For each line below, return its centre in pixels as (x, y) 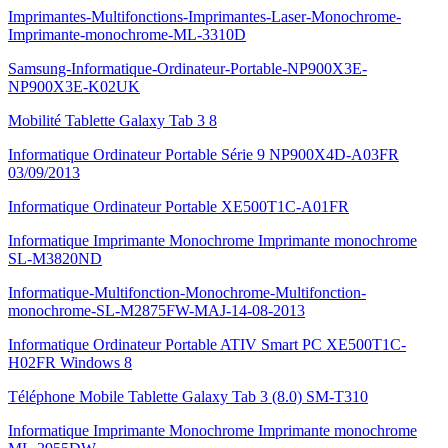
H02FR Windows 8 (70, 362)
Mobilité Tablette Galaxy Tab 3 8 (112, 120)
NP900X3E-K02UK (74, 86)
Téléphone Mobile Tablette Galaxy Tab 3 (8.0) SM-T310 (188, 396)
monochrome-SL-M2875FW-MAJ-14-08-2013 (156, 310)
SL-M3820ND (55, 258)
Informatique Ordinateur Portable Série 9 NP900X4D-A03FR (203, 154)
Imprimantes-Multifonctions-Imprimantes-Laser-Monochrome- (204, 16)
